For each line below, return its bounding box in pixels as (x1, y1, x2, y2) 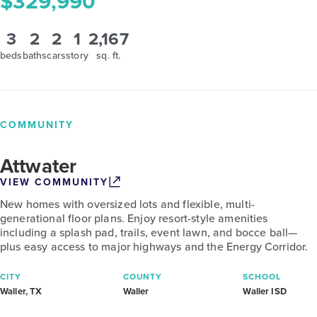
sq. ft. (96, 48, 121, 62)
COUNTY (122, 270, 163, 282)
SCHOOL (243, 270, 282, 282)
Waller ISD (243, 284, 287, 298)
